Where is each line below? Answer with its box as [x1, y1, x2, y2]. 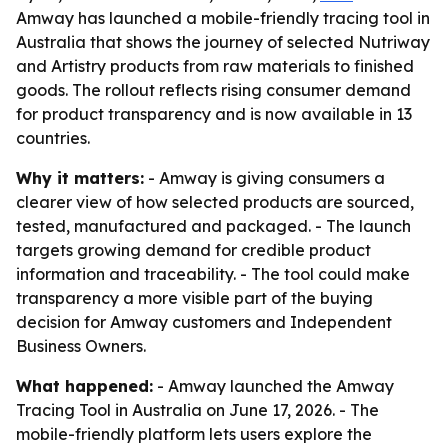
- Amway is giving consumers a [144, 168, 385, 188]
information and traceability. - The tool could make [16, 264, 410, 284]
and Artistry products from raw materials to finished [16, 56, 414, 76]
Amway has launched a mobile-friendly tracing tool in [16, 8, 430, 28]
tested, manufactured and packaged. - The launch [16, 216, 411, 236]
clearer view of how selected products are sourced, [16, 192, 414, 212]
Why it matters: [16, 168, 144, 188]
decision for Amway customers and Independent [16, 312, 392, 332]
